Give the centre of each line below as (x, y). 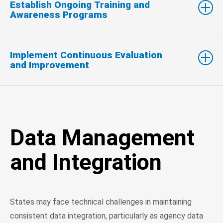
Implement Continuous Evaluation (86, 55)
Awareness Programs (59, 14)
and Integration (86, 162)
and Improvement (50, 65)
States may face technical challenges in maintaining (101, 202)
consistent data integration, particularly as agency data (107, 216)
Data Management (102, 137)
